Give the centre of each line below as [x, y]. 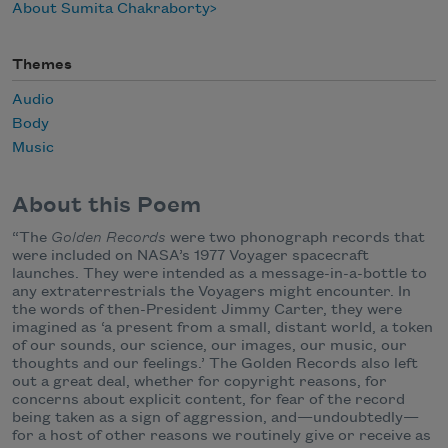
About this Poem [106, 205]
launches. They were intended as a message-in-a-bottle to [219, 274]
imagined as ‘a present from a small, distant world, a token [222, 328]
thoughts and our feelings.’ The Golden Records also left [215, 364]
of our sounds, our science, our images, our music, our [209, 346]
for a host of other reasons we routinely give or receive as [221, 436]
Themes [42, 65]
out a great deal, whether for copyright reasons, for [199, 382]
